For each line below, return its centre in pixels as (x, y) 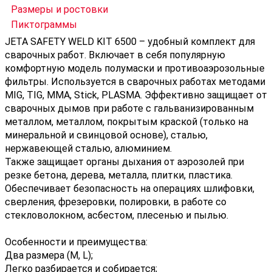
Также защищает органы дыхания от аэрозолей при (124, 163)
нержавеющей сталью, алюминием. (88, 149)
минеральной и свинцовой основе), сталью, (106, 136)
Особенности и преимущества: (76, 243)
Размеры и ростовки (59, 10)
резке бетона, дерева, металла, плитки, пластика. (119, 176)
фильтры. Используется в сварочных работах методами (135, 83)
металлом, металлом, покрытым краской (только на (127, 123)
